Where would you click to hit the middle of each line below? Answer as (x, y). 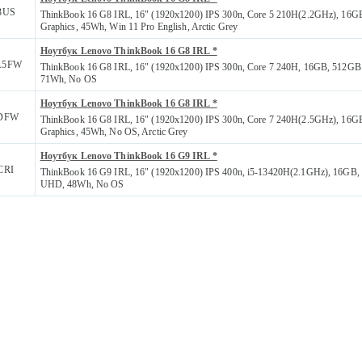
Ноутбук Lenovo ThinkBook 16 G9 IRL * (128, 156)
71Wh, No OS (68, 79)
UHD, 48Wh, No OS (82, 184)
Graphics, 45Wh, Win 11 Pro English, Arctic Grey (139, 26)
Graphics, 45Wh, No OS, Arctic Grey (114, 131)
